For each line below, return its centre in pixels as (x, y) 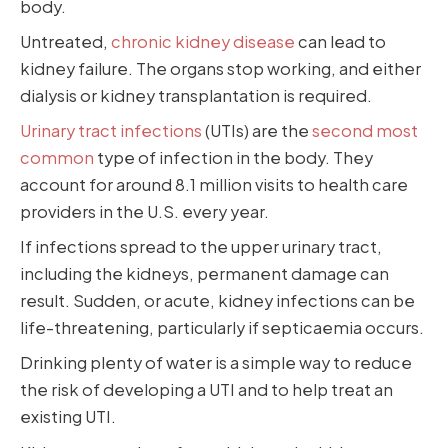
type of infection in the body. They (233, 158)
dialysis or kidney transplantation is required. (196, 95)
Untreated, (65, 41)
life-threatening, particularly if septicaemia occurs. (222, 328)
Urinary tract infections (111, 131)
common (57, 158)
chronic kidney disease (203, 41)
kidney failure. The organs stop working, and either (220, 68)
